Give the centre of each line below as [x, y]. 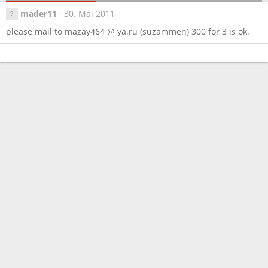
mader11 [38, 13]
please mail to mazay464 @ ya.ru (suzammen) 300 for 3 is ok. [128, 31]
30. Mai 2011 [89, 13]
